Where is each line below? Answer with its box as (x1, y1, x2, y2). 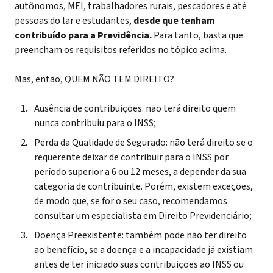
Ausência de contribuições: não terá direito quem (34, 102, 236, 115)
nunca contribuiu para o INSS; (34, 116, 156, 130)
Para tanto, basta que (154, 29, 243, 42)
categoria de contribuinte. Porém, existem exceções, (34, 180, 253, 193)
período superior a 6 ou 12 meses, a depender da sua (34, 165, 246, 179)
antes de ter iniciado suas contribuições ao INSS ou (34, 258, 244, 271)
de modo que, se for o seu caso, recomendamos (34, 194, 227, 208)
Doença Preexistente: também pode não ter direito (34, 229, 247, 242)
